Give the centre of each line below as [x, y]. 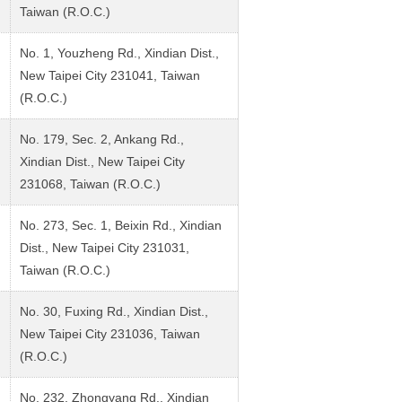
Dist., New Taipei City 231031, [105, 247]
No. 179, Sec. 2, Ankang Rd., [102, 139]
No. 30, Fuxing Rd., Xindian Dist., [114, 311]
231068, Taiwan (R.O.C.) [90, 184]
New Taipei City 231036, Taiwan [110, 333]
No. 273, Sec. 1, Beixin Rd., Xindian [121, 225]
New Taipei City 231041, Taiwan [110, 75]
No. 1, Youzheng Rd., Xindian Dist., [119, 52]
